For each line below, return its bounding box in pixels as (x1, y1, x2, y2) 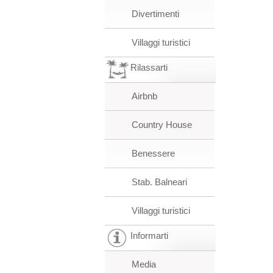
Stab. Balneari (132, 177, 187, 187)
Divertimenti (132, 9, 179, 19)
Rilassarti (130, 62, 168, 73)
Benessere (132, 148, 175, 158)
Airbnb (132, 91, 157, 101)
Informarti (130, 230, 168, 241)
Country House (132, 119, 192, 130)
